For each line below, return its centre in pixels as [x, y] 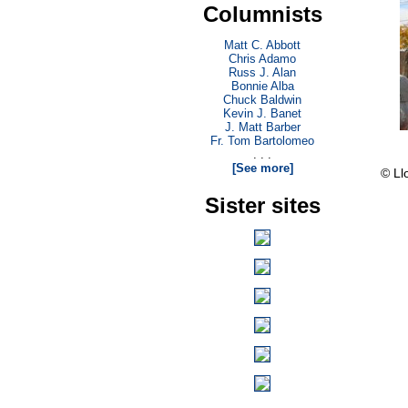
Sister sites [262, 205]
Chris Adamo [262, 59]
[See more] [262, 168]
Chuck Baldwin [262, 100]
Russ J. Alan [262, 72]
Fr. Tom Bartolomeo [262, 141]
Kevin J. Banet [262, 113]
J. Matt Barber [262, 127]
